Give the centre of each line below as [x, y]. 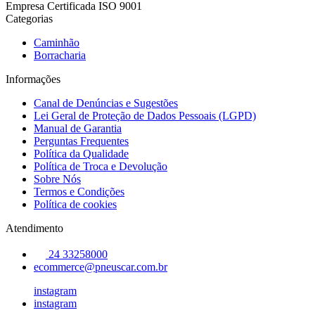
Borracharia [60, 55]
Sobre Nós [57, 179]
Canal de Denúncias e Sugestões [106, 103]
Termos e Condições [79, 191]
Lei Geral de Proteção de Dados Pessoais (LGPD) [145, 115]
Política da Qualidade [81, 153]
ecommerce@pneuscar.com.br [101, 266]
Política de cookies [75, 204]
